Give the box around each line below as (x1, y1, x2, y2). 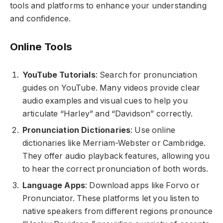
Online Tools (10, 40, 72, 53)
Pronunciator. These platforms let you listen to (22, 193, 200, 203)
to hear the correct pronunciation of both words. (22, 164, 209, 174)
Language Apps (22, 180, 86, 190)
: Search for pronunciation (95, 70, 197, 80)
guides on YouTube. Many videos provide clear (22, 83, 201, 93)
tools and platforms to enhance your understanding (10, 1, 207, 11)
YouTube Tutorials (22, 70, 96, 80)
